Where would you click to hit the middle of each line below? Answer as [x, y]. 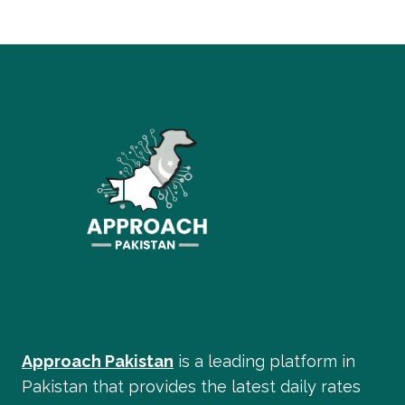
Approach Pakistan [98, 361]
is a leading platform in [264, 361]
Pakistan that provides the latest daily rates [191, 386]
